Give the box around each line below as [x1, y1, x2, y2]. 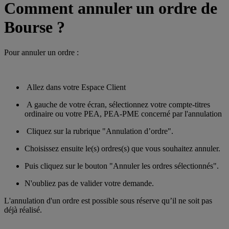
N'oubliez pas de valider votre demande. [25, 178, 154, 188]
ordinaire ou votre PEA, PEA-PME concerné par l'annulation [25, 109, 222, 118]
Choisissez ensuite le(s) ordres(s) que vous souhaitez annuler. [25, 144, 220, 153]
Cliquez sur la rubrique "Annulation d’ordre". [25, 126, 173, 135]
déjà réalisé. [4, 205, 42, 214]
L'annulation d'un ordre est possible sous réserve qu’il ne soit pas [4, 196, 212, 205]
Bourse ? [4, 18, 65, 37]
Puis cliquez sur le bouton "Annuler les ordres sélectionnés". [25, 161, 219, 170]
